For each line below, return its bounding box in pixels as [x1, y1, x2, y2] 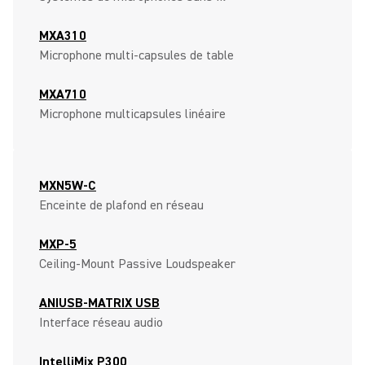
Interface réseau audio [39, 314, 163, 331]
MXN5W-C [39, 178, 96, 194]
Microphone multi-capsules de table [39, 47, 234, 64]
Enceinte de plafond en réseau [39, 197, 204, 213]
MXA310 [39, 28, 86, 44]
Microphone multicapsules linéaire [39, 106, 226, 122]
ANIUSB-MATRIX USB [39, 295, 160, 311]
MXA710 [39, 86, 86, 103]
